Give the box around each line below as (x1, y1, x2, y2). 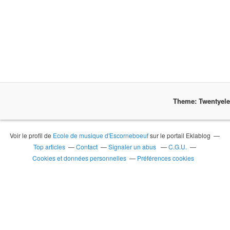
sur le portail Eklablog (148, 131, 211, 140)
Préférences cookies (137, 154, 195, 162)
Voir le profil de (10, 131, 53, 140)
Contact (76, 142, 98, 151)
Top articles (33, 142, 66, 151)
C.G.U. (168, 142, 187, 151)
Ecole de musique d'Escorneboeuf (53, 131, 149, 140)
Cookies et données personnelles (32, 154, 127, 162)
